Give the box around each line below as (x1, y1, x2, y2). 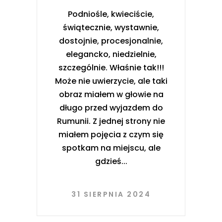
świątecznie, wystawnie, (63, 21, 159, 33)
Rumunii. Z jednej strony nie (57, 115, 165, 127)
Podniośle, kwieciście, (68, 8, 154, 20)
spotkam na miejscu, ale (61, 142, 161, 154)
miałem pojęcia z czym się (58, 128, 164, 140)
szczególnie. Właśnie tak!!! (58, 61, 164, 73)
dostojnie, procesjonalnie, (59, 35, 163, 47)
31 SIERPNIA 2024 (71, 189, 151, 199)
